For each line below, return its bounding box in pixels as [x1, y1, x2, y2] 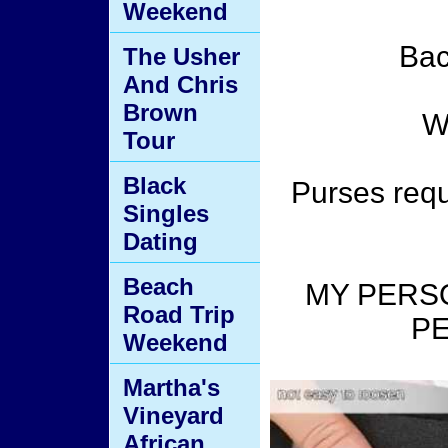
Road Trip [123, 301, 235, 328]
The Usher [123, 43, 240, 70]
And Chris [123, 71, 238, 98]
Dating [123, 228, 198, 255]
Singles [123, 200, 209, 227]
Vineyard [123, 402, 224, 429]
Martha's [123, 374, 220, 401]
